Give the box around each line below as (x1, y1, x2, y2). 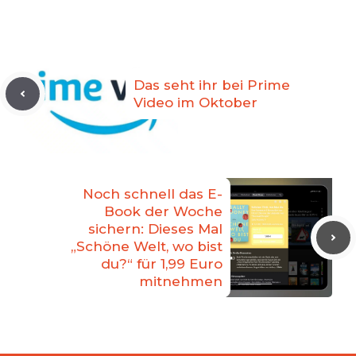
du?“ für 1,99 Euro (101, 256, 222, 273)
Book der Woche (104, 203, 222, 220)
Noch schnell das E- (83, 186, 222, 203)
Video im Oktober (133, 95, 257, 111)
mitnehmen (139, 273, 222, 290)
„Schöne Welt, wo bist (71, 238, 222, 255)
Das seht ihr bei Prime (133, 77, 290, 94)
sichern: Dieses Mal (88, 221, 222, 238)
